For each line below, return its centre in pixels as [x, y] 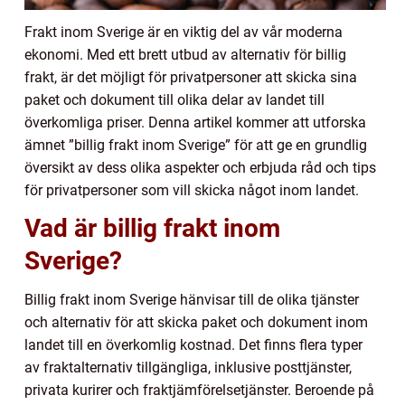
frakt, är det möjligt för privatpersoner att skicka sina [191, 78]
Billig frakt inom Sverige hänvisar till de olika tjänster [192, 300]
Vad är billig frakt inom [152, 229]
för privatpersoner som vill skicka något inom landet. [192, 191]
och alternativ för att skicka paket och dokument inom [196, 323]
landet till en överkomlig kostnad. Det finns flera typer [193, 345]
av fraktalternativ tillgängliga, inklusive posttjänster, [188, 368]
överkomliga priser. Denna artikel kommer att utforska [195, 123]
